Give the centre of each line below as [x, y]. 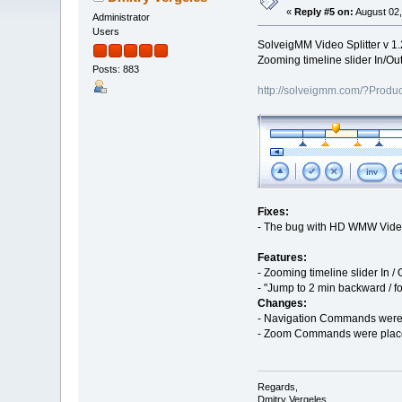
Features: [282, 257]
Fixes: [273, 211]
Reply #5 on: [324, 11]
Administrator [122, 17]
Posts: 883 [116, 70]
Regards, [277, 387]
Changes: [282, 303]
